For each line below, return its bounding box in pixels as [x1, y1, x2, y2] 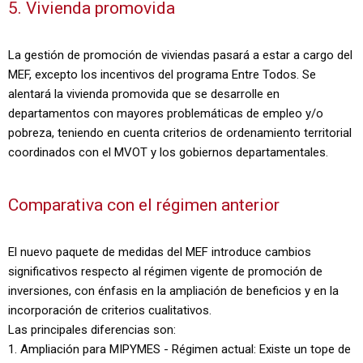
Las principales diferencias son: [8, 322, 176, 337]
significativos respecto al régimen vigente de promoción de [8, 264, 322, 279]
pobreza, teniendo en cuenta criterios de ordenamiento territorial [8, 126, 352, 140]
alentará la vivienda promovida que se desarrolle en [8, 87, 280, 101]
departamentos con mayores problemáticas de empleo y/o [8, 106, 323, 121]
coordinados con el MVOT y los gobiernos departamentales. [8, 145, 328, 160]
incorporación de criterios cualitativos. [8, 303, 211, 318]
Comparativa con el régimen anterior [8, 195, 280, 215]
